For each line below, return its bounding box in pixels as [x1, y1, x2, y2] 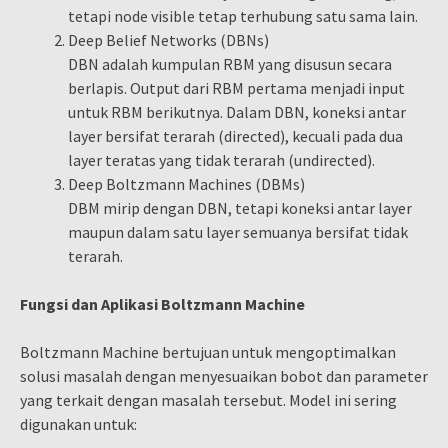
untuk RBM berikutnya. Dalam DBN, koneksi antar [68, 102, 406, 122]
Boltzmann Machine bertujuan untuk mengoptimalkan [20, 342, 396, 362]
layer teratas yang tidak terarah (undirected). [68, 150, 375, 170]
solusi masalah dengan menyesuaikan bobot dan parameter [20, 366, 428, 386]
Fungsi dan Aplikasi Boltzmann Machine [20, 294, 305, 314]
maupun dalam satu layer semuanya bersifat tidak [68, 222, 408, 242]
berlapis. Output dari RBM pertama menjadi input [68, 78, 405, 98]
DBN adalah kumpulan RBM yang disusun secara [68, 54, 392, 74]
